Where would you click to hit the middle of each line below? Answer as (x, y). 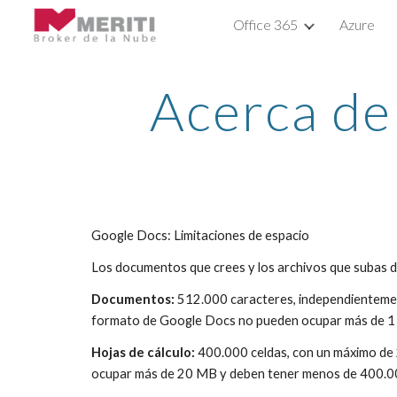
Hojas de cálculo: (143, 352)
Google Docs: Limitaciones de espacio (200, 235)
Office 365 (265, 24)
